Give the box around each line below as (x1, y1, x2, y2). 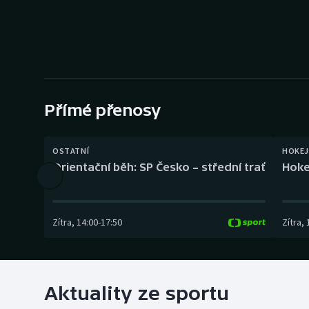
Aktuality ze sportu (44, 282, 229, 304)
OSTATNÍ (52, 146, 90, 156)
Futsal (219, 96, 248, 110)
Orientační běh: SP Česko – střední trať (52, 161, 266, 173)
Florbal (219, 63, 253, 77)
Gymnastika (219, 162, 275, 176)
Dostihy (219, 30, 255, 43)
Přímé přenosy (44, 101, 161, 119)
